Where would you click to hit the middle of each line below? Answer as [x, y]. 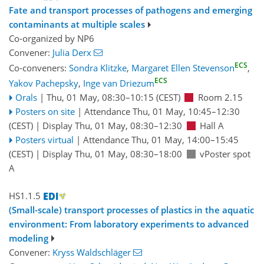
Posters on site [45, 112]
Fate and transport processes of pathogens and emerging [131, 10]
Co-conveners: [39, 68]
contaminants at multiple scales [77, 24]
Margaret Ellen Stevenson [183, 68]
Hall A [212, 126]
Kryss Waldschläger [92, 252]
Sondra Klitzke [98, 68]
